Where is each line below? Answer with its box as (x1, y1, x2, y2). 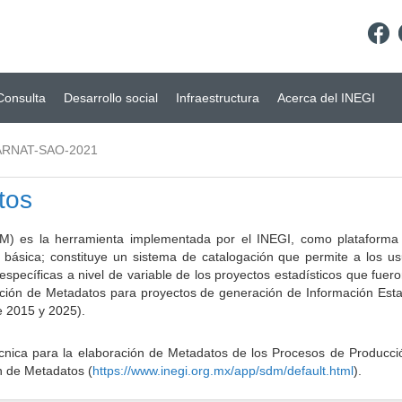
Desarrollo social (64, 91, 158, 105)
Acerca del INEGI (277, 91, 375, 105)
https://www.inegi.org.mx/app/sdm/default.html (92, 363, 354, 378)
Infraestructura (176, 91, 259, 105)
